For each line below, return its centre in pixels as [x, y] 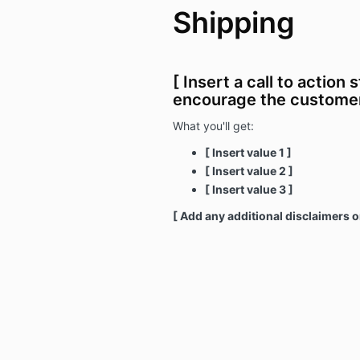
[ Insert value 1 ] [248, 152]
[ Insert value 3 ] [249, 189]
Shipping [233, 22]
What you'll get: [213, 125]
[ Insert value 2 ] [249, 170]
